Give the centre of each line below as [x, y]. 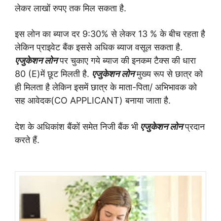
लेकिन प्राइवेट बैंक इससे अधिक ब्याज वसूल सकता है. [99, 47]
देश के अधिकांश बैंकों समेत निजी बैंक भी [76, 126]
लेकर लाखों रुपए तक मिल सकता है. [72, 8]
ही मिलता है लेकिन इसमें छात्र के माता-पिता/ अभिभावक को [106, 87]
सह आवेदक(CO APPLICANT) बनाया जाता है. [93, 100]
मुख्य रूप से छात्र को [168, 74]
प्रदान [194, 126]
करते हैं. [28, 140]
